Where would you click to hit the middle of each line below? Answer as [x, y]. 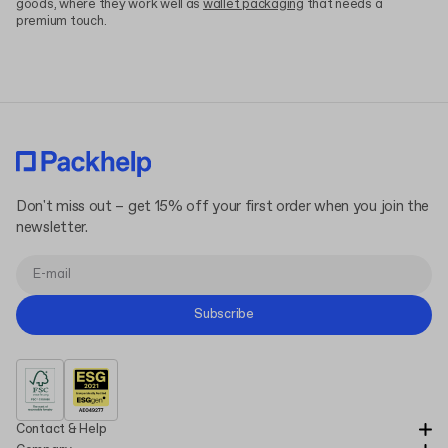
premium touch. [61, 21]
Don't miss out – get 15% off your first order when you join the [223, 206]
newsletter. [52, 227]
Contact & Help [61, 429]
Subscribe [224, 315]
